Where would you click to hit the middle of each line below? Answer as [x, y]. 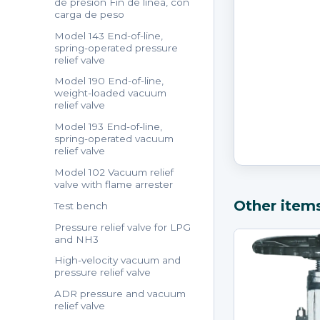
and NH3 [77, 239]
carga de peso [90, 14]
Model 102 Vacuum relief [114, 172]
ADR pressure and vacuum [120, 294]
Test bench [81, 205]
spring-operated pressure [116, 47]
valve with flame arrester [114, 185]
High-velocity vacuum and [118, 260]
